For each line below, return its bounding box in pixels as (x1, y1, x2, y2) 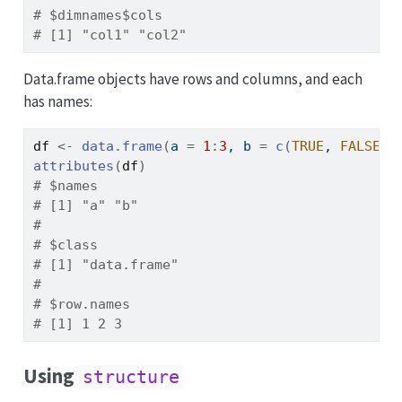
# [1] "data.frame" (32, 256, 179, 273)
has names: (22, 91, 92, 111)
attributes (32, 157, 114, 174)
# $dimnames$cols (32, 6, 162, 23)
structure (82, 367, 179, 389)
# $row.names (32, 295, 130, 312)
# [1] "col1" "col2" (32, 26, 187, 43)
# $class (32, 236, 98, 253)
